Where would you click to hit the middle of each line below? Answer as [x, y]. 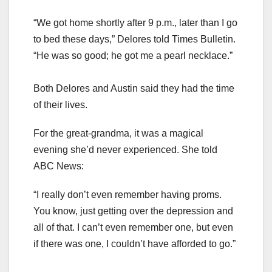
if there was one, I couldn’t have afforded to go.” [134, 243]
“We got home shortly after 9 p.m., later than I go [135, 22]
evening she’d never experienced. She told [125, 149]
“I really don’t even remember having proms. [127, 194]
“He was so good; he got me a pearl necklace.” [133, 55]
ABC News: [59, 166]
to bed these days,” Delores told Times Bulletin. [134, 39]
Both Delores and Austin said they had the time [134, 88]
